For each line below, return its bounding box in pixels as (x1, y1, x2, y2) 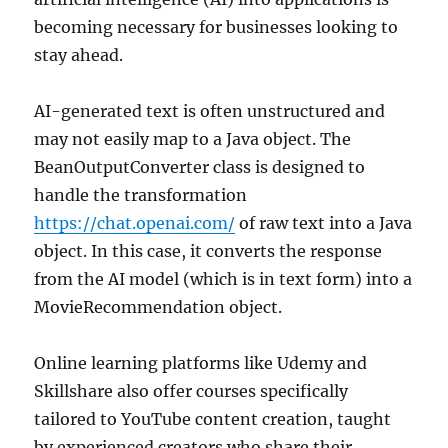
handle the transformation (34, 184, 248, 205)
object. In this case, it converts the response (34, 240, 383, 261)
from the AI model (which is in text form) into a (34, 268, 413, 289)
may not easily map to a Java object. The (34, 128, 352, 149)
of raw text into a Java (235, 212, 413, 233)
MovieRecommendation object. (34, 296, 283, 317)
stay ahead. (34, 44, 124, 65)
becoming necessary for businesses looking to (34, 16, 399, 37)
